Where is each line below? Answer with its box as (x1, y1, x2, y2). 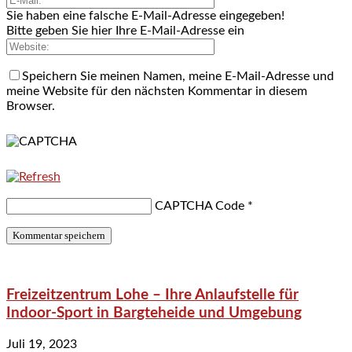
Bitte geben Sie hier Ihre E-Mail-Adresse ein (6, 24, 244, 37)
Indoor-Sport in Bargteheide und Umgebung (6, 306, 302, 321)
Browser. (6, 99, 55, 112)
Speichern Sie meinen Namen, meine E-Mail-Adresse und (22, 69, 334, 82)
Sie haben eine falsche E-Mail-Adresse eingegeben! (6, 9, 284, 22)
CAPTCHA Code (155, 199, 244, 212)
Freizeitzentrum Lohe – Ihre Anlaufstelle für (6, 288, 299, 303)
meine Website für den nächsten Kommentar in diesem (6, 84, 307, 97)
